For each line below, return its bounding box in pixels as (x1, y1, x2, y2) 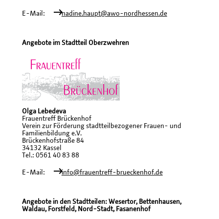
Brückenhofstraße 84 (22, 137, 84, 144)
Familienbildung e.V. (22, 130, 82, 137)
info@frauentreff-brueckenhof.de (61, 169, 163, 176)
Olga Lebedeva (22, 108, 66, 115)
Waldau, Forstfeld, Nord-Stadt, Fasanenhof (22, 205, 151, 213)
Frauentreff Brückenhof (22, 115, 91, 122)
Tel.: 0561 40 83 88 (22, 152, 79, 159)
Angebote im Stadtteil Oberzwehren (22, 39, 129, 46)
